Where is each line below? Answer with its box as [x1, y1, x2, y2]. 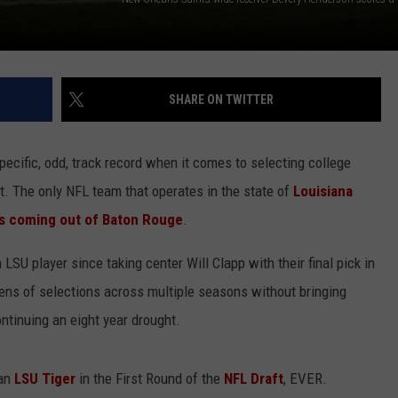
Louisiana [293, 181, 353, 200]
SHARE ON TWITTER [169, 92, 274, 107]
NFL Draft [224, 369, 283, 387]
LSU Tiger [14, 369, 79, 387]
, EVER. [283, 369, 327, 387]
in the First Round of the [79, 369, 224, 387]
